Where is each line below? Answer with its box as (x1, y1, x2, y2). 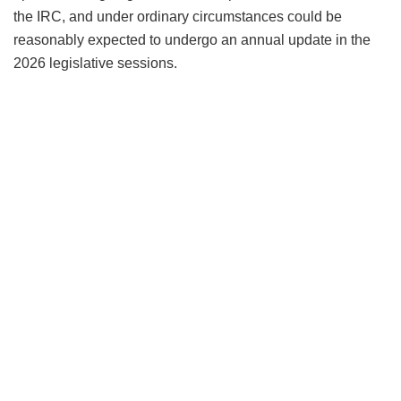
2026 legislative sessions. (13, 55, 177, 72)
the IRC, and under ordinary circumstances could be (13, 9, 342, 25)
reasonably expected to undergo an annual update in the (13, 32, 371, 48)
